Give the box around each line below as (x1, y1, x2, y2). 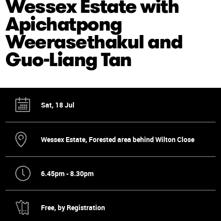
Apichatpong (5, 10, 122, 37)
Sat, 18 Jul (41, 100, 74, 110)
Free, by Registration (41, 202, 105, 212)
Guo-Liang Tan (5, 46, 132, 73)
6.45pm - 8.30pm (41, 168, 94, 178)
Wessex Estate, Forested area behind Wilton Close (41, 134, 194, 144)
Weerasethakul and (5, 28, 183, 55)
